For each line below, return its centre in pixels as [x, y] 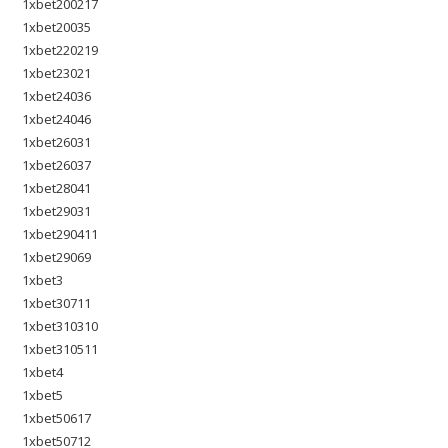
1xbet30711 [57, 303]
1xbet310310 [60, 326]
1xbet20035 [57, 27]
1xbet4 [43, 372]
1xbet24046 [57, 119]
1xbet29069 [57, 257]
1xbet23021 [57, 73]
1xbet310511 [60, 349]
